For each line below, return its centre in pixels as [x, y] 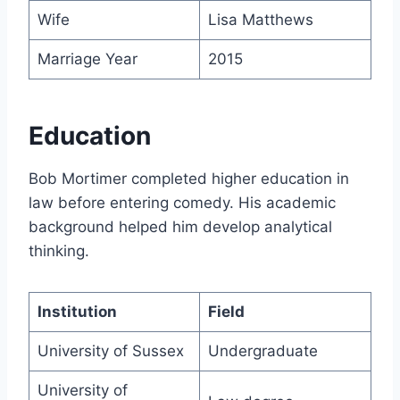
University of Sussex [110, 350]
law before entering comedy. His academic [182, 202]
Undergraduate [262, 350]
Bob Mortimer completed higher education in [189, 178]
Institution [77, 311]
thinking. [59, 250]
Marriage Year [87, 58]
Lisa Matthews [260, 19]
